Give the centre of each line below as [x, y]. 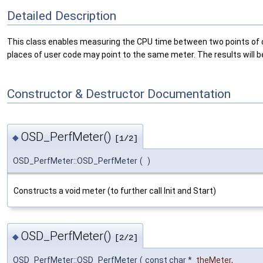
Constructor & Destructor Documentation [119, 94]
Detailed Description [62, 16]
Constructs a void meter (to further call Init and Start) [115, 191]
